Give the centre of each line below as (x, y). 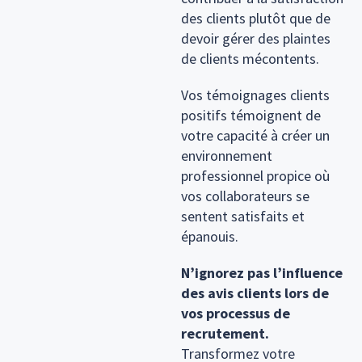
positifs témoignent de (251, 115)
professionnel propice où (255, 175)
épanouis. (210, 236)
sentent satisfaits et (243, 216)
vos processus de (236, 313)
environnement (227, 155)
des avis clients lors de (255, 293)
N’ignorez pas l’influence (262, 272)
